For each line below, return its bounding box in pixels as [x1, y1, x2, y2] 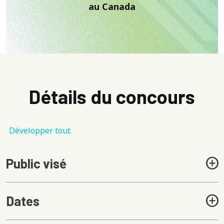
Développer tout [9, 124, 70, 136]
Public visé [6, 155, 66, 171]
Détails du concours [29, 84, 195, 108]
